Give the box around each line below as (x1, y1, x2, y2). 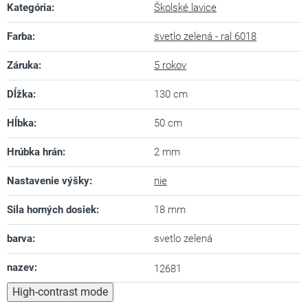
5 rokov (154, 59, 186, 72)
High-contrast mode (12, 285, 108, 299)
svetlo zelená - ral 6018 (154, 30, 256, 43)
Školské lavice (154, 1, 217, 14)
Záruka (7, 59, 38, 72)
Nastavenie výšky (7, 175, 89, 188)
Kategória (7, 1, 52, 14)
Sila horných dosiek (7, 203, 96, 217)
